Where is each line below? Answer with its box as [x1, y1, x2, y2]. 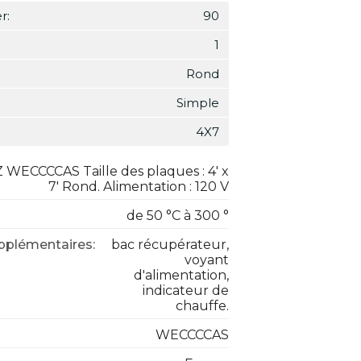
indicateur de [143, 283, 229, 298]
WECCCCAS [156, 327, 229, 342]
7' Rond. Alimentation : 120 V [48, 179, 229, 194]
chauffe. [176, 298, 229, 313]
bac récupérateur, [111, 237, 229, 252]
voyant [185, 252, 229, 268]
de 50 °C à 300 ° [127, 208, 229, 223]
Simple [176, 95, 219, 110]
